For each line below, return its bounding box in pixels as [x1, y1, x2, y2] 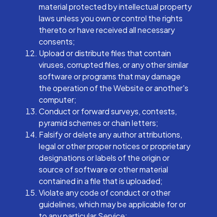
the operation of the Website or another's [39, 83, 188, 93]
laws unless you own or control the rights [39, 13, 183, 23]
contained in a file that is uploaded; [39, 176, 163, 186]
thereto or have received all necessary [39, 25, 175, 35]
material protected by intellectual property [39, 1, 192, 12]
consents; [39, 36, 75, 46]
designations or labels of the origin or [39, 153, 170, 163]
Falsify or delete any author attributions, [39, 129, 182, 139]
